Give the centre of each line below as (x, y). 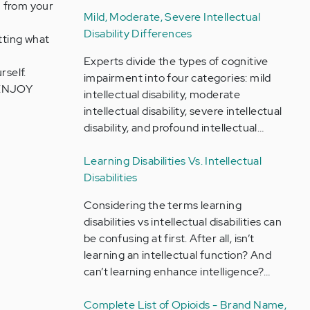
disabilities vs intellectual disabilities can (182, 222)
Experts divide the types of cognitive (176, 61)
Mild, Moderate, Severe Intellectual (172, 17)
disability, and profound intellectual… (174, 128)
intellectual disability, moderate (162, 94)
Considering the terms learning (162, 205)
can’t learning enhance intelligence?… (177, 272)
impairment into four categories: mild (177, 78)
